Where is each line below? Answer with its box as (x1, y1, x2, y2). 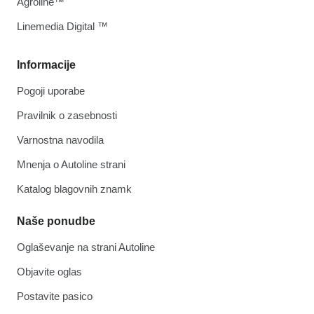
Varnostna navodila (17, 134, 104, 146)
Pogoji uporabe (17, 85, 85, 97)
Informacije (17, 59, 76, 71)
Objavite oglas (17, 266, 82, 278)
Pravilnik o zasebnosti (17, 109, 117, 122)
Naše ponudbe (17, 215, 95, 228)
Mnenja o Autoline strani (17, 158, 125, 171)
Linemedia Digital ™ (17, 20, 108, 33)
